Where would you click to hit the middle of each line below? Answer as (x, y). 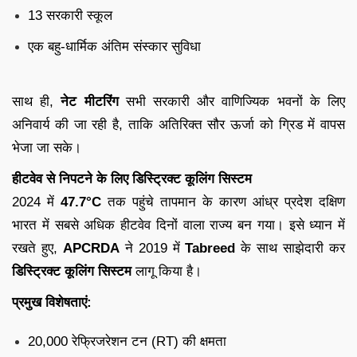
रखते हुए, (37, 248)
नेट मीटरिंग (90, 101)
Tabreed (210, 248)
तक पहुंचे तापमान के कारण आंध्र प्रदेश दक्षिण (223, 202)
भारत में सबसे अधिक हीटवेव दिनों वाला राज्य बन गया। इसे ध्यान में (178, 225)
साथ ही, (37, 101)
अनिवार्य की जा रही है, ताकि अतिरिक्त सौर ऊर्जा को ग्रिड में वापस (178, 124)
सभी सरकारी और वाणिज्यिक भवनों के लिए (232, 101)
